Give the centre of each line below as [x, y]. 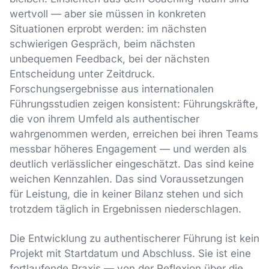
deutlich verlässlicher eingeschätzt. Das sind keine [132, 164]
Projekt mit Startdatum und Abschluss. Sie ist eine [130, 253]
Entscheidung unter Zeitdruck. [82, 74]
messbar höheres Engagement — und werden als [128, 149]
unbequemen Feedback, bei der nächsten [110, 59]
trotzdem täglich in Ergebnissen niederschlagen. [125, 209]
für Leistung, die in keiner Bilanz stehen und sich [126, 194]
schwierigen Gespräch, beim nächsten [102, 44]
